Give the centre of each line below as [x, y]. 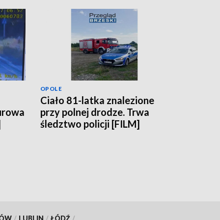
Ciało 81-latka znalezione [97, 100]
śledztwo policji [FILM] [90, 124]
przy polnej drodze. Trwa [95, 112]
